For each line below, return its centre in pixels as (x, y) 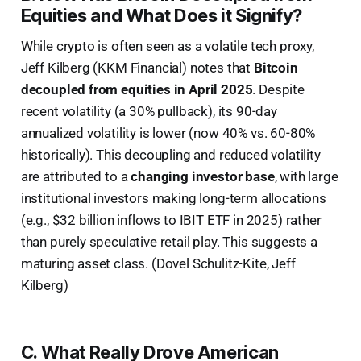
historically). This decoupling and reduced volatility (170, 154)
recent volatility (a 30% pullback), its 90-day (149, 111)
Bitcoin (276, 67)
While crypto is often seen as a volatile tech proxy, (167, 46)
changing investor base (203, 176)
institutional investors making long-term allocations (173, 198)
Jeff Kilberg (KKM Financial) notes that (137, 67)
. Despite (278, 89)
